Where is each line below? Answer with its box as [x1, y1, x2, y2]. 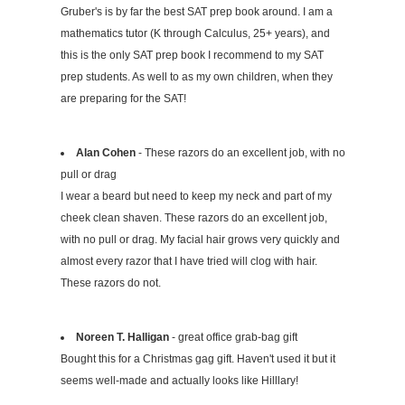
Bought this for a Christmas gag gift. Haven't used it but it [60, 353, 335, 366]
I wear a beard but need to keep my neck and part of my [60, 190, 332, 203]
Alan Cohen [75, 146, 136, 160]
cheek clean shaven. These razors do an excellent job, [60, 212, 327, 225]
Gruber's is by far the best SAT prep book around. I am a [60, 5, 333, 19]
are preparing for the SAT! [60, 92, 186, 106]
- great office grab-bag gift [168, 331, 297, 344]
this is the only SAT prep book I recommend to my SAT [60, 49, 324, 62]
